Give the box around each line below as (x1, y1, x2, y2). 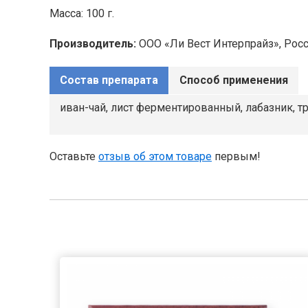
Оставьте (49, 150, 98, 163)
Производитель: (49, 37, 136, 50)
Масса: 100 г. (49, 7, 114, 20)
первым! (212, 150, 261, 163)
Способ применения (179, 74, 288, 87)
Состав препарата (60, 74, 158, 87)
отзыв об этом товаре (98, 150, 212, 163)
